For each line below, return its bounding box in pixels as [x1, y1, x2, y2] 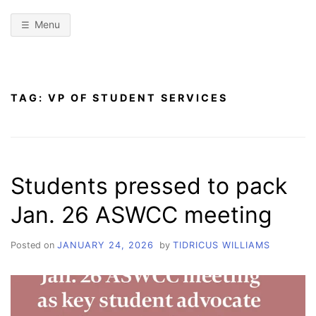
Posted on [11, 239, 57, 250]
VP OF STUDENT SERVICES [48, 91, 228, 104]
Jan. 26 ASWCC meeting [11, 200, 272, 229]
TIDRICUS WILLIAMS [172, 239, 270, 250]
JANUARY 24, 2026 [57, 239, 154, 250]
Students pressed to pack [11, 171, 287, 200]
